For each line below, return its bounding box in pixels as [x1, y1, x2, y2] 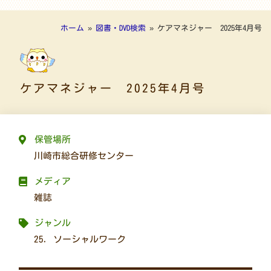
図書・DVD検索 [96, 24, 146, 32]
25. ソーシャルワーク [34, 235, 126, 244]
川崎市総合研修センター [34, 151, 134, 161]
